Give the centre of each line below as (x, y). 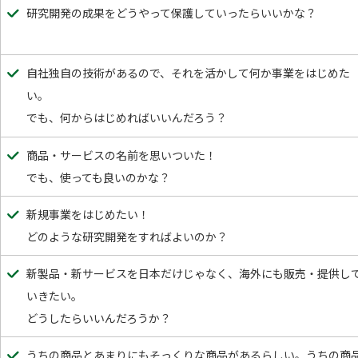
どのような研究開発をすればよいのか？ (127, 237)
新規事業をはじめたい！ (88, 214)
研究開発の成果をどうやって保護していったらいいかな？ (171, 13)
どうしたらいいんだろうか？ (99, 318)
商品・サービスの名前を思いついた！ (121, 155)
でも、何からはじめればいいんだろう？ (127, 117)
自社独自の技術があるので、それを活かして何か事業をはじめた (188, 73)
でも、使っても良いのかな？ (98, 177)
